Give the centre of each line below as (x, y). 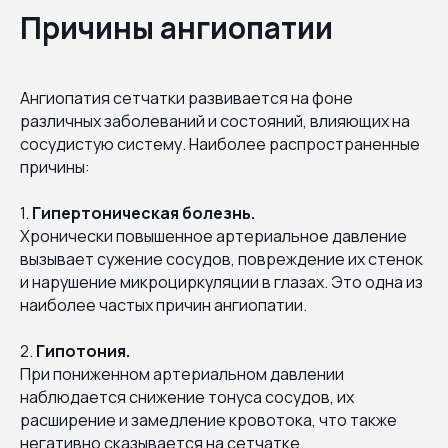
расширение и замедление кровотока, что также (208, 419)
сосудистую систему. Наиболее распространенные (220, 143)
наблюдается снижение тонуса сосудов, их (187, 396)
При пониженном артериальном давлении (182, 373)
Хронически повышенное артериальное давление (213, 235)
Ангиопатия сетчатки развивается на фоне (186, 97)
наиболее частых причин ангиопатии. (163, 304)
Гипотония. (83, 350)
